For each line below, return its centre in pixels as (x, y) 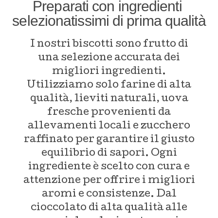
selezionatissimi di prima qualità (109, 21)
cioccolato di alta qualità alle (109, 208)
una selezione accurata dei (109, 58)
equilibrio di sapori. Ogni (109, 154)
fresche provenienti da (109, 113)
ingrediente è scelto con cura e (109, 167)
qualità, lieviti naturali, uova (109, 99)
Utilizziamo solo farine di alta (109, 85)
